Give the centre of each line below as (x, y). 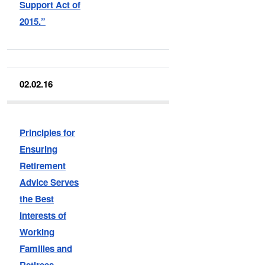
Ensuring (39, 149)
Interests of (43, 215)
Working (37, 232)
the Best (37, 198)
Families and (46, 248)
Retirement (43, 165)
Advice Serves (49, 182)
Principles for (48, 132)
